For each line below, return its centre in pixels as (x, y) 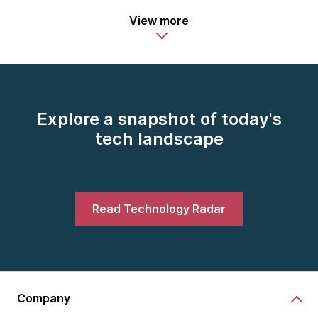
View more (159, 21)
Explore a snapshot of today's (159, 119)
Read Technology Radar (159, 209)
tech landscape (159, 139)
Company (44, 298)
